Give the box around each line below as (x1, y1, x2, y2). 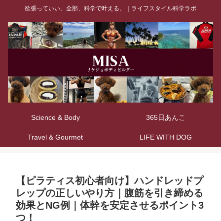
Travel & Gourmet (28, 133, 83, 141)
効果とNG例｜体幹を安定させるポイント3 (16, 199, 204, 211)
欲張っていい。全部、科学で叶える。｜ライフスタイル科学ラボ (25, 5, 196, 12)
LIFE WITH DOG (140, 133, 192, 141)
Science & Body (31, 113, 80, 121)
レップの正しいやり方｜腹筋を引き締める (16, 187, 203, 198)
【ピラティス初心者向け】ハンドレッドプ (16, 175, 203, 186)
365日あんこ (146, 113, 185, 121)
